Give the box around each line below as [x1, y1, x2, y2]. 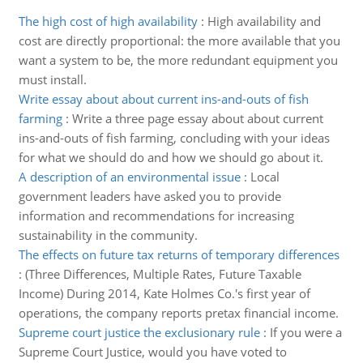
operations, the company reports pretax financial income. [18, 305, 339, 321]
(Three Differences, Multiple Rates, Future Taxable [24, 266, 301, 282]
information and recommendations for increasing [18, 207, 294, 224]
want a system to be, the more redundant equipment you [18, 52, 338, 68]
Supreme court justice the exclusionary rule [18, 324, 260, 340]
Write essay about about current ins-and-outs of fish [18, 91, 309, 107]
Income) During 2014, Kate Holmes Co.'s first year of [18, 285, 310, 301]
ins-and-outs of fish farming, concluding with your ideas [18, 130, 330, 146]
